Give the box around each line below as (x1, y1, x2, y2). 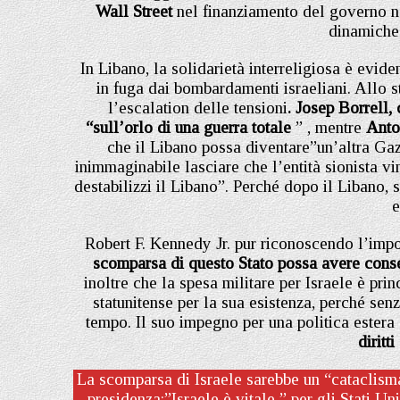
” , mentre (295, 117, 366, 137)
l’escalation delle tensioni (108, 97, 287, 117)
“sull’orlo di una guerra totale (85, 117, 296, 137)
